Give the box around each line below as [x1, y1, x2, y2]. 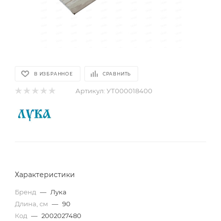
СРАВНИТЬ [102, 71, 131, 76]
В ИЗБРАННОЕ [34, 71, 73, 76]
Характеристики [15, 170, 75, 180]
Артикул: [75, 87, 105, 95]
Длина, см [15, 200, 49, 208]
